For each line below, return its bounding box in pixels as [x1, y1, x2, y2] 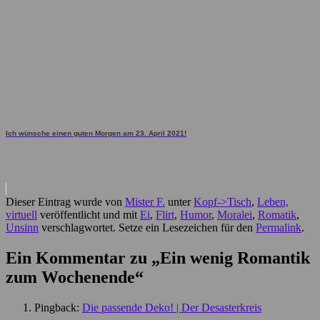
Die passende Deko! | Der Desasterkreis [82, 301, 261, 314]
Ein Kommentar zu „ [6, 249, 160, 268]
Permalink [256, 221, 301, 234]
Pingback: [34, 301, 82, 314]
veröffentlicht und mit [37, 209, 140, 221]
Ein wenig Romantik [160, 249, 310, 268]
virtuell [6, 209, 37, 221]
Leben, [257, 196, 289, 209]
